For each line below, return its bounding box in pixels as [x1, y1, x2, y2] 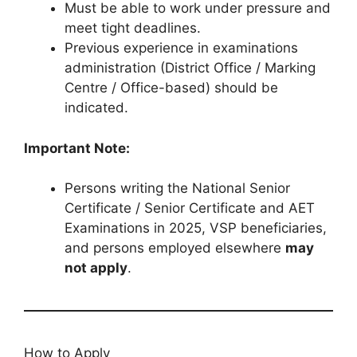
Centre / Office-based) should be [65, 80, 278, 96]
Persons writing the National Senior [65, 180, 290, 197]
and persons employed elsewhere [65, 240, 285, 257]
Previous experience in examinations [65, 40, 298, 57]
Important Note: [24, 139, 130, 156]
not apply [65, 260, 127, 277]
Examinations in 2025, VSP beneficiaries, [65, 220, 327, 237]
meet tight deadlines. [65, 20, 201, 37]
